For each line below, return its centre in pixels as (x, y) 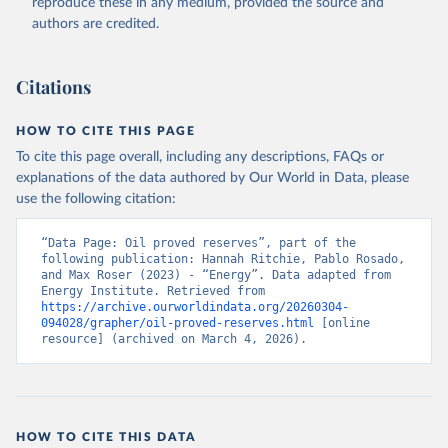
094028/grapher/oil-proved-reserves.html (177, 323)
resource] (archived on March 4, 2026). (174, 339)
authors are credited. (95, 24)
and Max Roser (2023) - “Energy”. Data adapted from (216, 275)
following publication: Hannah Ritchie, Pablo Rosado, (223, 259)
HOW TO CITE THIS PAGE (106, 131)
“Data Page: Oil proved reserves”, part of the (198, 243)
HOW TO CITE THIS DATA (106, 437)
